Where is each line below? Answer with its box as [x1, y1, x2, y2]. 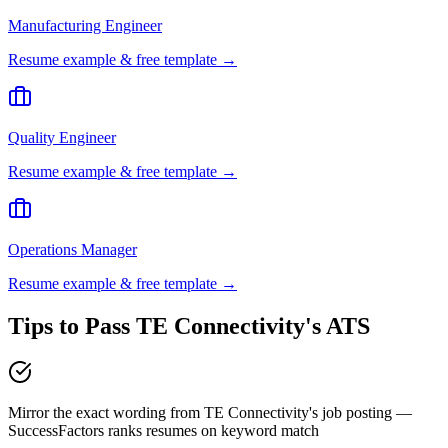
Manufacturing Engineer [8, 17, 162, 35]
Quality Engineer [8, 129, 116, 147]
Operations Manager [8, 241, 137, 259]
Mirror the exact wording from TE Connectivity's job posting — [8, 404, 412, 422]
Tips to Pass [8, 313, 136, 340]
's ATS [305, 313, 370, 340]
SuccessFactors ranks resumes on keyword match [8, 422, 319, 440]
